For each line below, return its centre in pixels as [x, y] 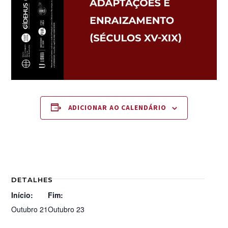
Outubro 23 [66, 209]
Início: [22, 195]
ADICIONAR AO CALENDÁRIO [117, 108]
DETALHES [32, 180]
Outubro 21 [30, 209]
